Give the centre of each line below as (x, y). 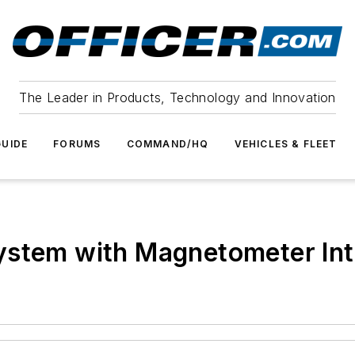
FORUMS (77, 144)
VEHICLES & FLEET (286, 144)
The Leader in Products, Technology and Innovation (177, 97)
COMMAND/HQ (168, 144)
